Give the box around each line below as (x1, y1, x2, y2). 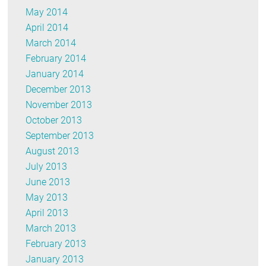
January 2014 (26, 68, 84, 80)
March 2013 (26, 222, 77, 234)
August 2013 (26, 145, 80, 157)
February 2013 (26, 237, 87, 249)
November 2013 (26, 99, 93, 110)
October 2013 (26, 114, 83, 126)
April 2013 (26, 207, 69, 218)
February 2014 (26, 52, 87, 64)
